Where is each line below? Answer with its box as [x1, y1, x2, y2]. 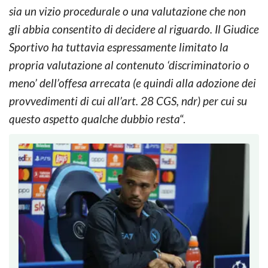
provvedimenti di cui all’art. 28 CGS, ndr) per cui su [9, 93, 247, 108]
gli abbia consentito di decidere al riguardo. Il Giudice [9, 22, 259, 36]
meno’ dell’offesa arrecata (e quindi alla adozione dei [9, 75, 256, 90]
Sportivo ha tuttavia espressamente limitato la [9, 39, 229, 54]
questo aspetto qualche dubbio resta [9, 111, 180, 126]
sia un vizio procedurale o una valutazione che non [9, 4, 246, 18]
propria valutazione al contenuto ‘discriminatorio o [9, 57, 249, 72]
